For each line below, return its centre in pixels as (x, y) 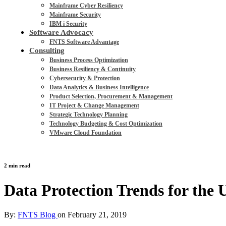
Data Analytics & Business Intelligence (99, 87)
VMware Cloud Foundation (86, 133)
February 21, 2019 (97, 215)
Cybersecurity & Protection (85, 78)
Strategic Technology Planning (89, 115)
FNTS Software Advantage (84, 42)
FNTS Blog (38, 215)
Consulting (47, 50)
